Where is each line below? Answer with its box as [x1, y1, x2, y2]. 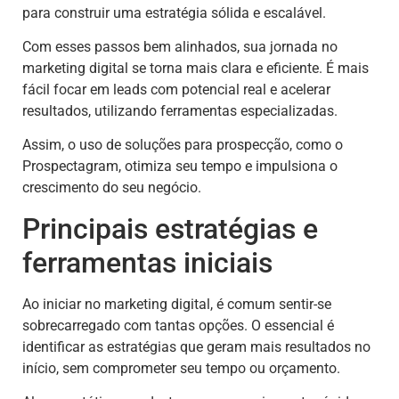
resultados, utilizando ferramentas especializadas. [22, 102, 338, 120]
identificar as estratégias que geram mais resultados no [22, 338, 370, 355]
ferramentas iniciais [22, 245, 273, 280]
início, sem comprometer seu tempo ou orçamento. [22, 359, 340, 377]
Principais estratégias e [22, 211, 318, 246]
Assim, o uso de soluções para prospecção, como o [22, 136, 343, 154]
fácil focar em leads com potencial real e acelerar [22, 81, 330, 99]
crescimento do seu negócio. [22, 179, 201, 197]
